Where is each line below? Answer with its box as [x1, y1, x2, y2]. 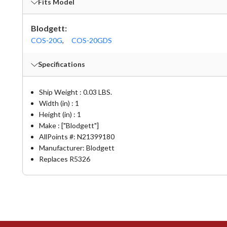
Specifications [37, 59, 85, 68]
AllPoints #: [39, 132, 77, 141]
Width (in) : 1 [39, 98, 79, 107]
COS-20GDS [71, 35, 112, 45]
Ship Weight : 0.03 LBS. [39, 87, 112, 96]
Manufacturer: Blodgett [39, 143, 115, 152]
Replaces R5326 [39, 154, 90, 163]
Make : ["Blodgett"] [39, 121, 99, 130]
